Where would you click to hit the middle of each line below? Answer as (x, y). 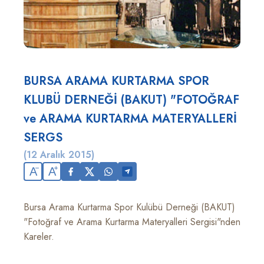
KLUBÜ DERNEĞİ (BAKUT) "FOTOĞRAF (131, 100)
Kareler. (39, 237)
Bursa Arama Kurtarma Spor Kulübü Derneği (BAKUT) (129, 207)
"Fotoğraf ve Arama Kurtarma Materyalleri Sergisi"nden (132, 222)
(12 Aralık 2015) (59, 155)
